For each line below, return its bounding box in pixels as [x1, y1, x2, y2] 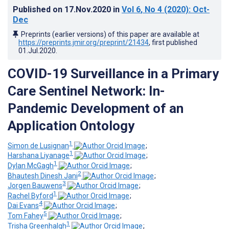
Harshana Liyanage [8, 151, 70, 160]
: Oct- [189, 4, 210, 14]
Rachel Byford [8, 191, 53, 200]
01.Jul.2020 [18, 46, 56, 55]
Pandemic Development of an [8, 100, 184, 116]
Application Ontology [8, 118, 134, 133]
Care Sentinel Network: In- [8, 83, 165, 99]
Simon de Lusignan [8, 141, 69, 150]
